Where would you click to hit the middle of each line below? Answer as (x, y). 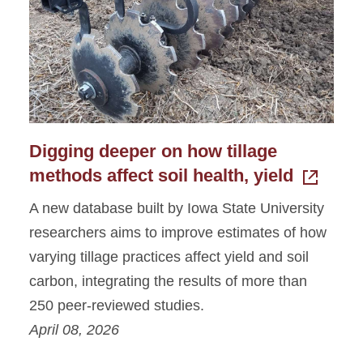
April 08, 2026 (74, 329)
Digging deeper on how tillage (153, 151)
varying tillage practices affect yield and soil (169, 256)
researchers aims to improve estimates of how (178, 232)
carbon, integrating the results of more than (168, 281)
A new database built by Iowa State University (177, 208)
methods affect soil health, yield (161, 175)
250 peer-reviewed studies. (117, 305)
